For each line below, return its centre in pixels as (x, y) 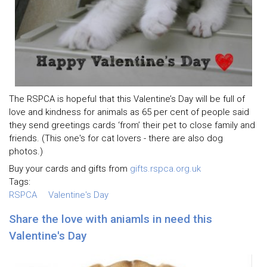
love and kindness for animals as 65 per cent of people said (129, 112)
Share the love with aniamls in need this (111, 219)
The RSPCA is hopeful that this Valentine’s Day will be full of (127, 99)
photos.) (26, 151)
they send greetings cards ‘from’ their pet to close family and (132, 125)
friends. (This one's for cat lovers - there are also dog (116, 138)
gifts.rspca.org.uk (165, 169)
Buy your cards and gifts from (69, 169)
